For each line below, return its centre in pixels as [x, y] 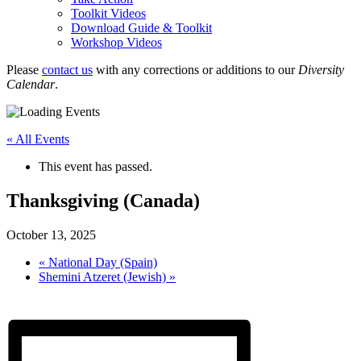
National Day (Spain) [101, 262]
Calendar [31, 84]
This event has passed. [95, 166]
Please [24, 70]
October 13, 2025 [51, 234]
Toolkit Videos [108, 13]
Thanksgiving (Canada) [103, 200]
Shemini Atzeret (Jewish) [104, 276]
